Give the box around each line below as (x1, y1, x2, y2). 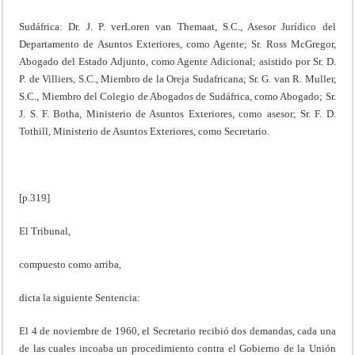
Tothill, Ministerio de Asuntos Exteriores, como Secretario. (19, 124, 270, 137)
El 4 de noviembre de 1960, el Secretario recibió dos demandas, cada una (19, 324, 336, 337)
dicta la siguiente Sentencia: (19, 291, 141, 303)
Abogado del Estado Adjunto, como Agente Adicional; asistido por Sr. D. (19, 55, 336, 67)
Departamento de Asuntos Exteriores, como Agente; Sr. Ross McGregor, (19, 37, 336, 50)
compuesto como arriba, (19, 258, 122, 270)
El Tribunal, (19, 224, 71, 237)
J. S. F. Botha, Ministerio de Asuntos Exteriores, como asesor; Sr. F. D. (19, 107, 336, 120)
